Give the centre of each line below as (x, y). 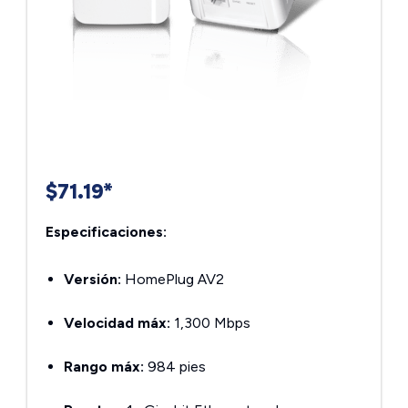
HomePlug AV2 (173, 279)
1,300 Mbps (210, 323)
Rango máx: (104, 367)
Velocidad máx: (117, 323)
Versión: (92, 279)
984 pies (175, 367)
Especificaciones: (106, 232)
